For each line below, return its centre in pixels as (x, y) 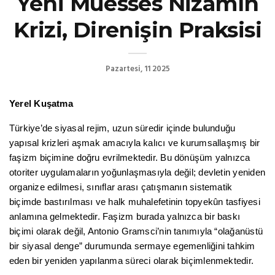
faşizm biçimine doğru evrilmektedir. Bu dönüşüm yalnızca (130, 158)
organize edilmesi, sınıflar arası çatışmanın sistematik (121, 188)
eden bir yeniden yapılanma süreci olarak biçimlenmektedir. (132, 261)
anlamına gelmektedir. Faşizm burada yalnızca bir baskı (125, 217)
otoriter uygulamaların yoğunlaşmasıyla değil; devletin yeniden (137, 173)
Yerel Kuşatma (41, 104)
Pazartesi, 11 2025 (137, 69)
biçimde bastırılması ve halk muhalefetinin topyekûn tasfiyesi (135, 202)
